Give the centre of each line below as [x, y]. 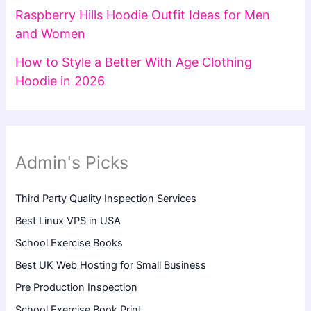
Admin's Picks [72, 162]
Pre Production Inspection [77, 287]
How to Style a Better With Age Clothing [134, 62]
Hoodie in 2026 [60, 81]
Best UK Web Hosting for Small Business [111, 266]
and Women [51, 34]
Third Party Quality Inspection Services [106, 199]
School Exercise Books [69, 243]
